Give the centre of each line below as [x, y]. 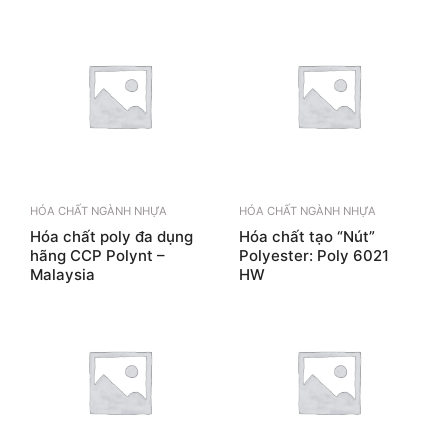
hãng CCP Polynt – [97, 255]
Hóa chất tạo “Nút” [307, 236]
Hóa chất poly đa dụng [111, 236]
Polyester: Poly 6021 [314, 255]
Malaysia [62, 274]
